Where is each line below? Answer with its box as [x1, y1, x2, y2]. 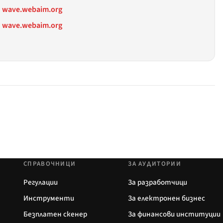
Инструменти [23, 193, 74, 204]
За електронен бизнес [128, 193, 206, 204]
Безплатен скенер [23, 209, 87, 220]
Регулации [23, 177, 58, 188]
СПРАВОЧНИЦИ [23, 159, 76, 168]
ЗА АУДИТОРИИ [128, 159, 181, 168]
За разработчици [128, 177, 188, 188]
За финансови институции [128, 209, 221, 220]
